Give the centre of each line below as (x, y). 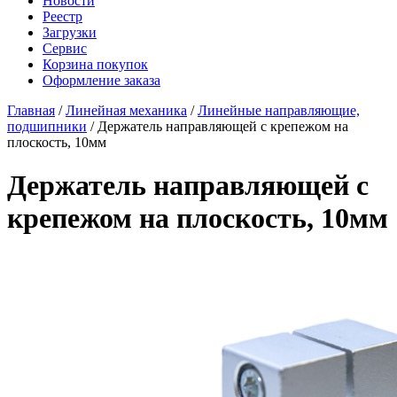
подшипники (47, 126)
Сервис (65, 48)
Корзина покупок (95, 64)
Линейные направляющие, (279, 110)
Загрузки (70, 32)
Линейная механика (126, 110)
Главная (31, 110)
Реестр (62, 16)
